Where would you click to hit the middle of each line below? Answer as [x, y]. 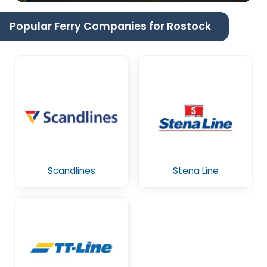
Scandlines [72, 171]
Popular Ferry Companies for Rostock [110, 26]
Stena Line [195, 171]
